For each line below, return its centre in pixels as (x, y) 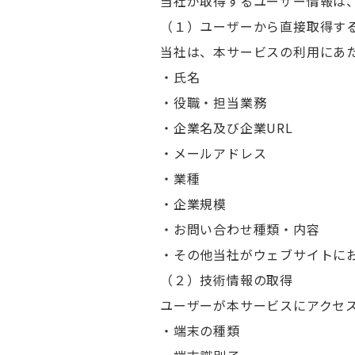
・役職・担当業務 (214, 102)
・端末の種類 (200, 330)
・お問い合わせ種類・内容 (240, 229)
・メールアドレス (214, 153)
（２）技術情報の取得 (227, 280)
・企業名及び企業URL (227, 128)
